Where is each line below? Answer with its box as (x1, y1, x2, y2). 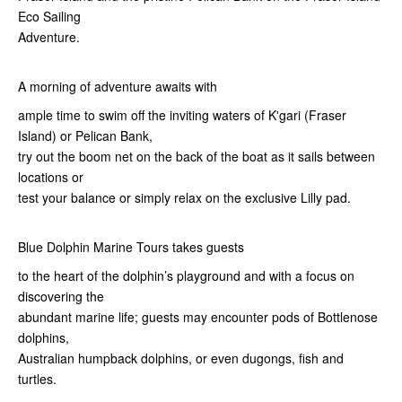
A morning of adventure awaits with (18, 77, 217, 96)
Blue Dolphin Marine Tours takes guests (18, 238, 244, 257)
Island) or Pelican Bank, (18, 127, 153, 145)
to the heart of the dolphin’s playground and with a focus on (18, 267, 354, 285)
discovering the (18, 287, 104, 306)
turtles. (18, 370, 57, 389)
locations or (18, 168, 83, 187)
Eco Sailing (18, 7, 81, 26)
